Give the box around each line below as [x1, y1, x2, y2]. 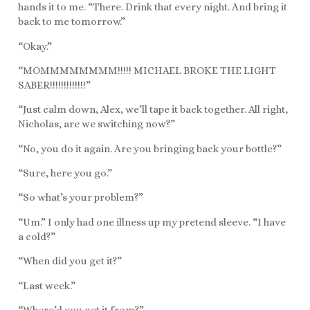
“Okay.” [18, 39, 52, 53]
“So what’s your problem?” [18, 191, 143, 204]
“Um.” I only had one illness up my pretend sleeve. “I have [18, 215, 286, 228]
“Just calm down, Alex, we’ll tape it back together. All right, [18, 103, 288, 116]
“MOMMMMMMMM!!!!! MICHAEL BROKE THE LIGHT [18, 64, 276, 77]
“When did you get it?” [18, 255, 122, 268]
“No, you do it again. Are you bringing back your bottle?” [18, 142, 282, 155]
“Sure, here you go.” [18, 167, 112, 180]
